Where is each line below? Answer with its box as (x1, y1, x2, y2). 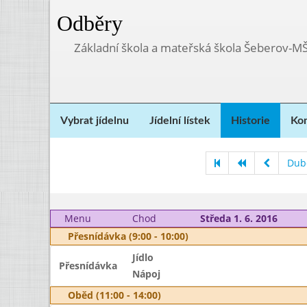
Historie (231, 115, 270, 126)
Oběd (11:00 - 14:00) (68, 288, 161, 302)
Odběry (57, 11, 123, 36)
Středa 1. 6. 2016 (199, 212, 278, 225)
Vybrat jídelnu (60, 115, 129, 126)
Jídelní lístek (149, 115, 210, 126)
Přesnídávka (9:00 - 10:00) (68, 230, 188, 243)
